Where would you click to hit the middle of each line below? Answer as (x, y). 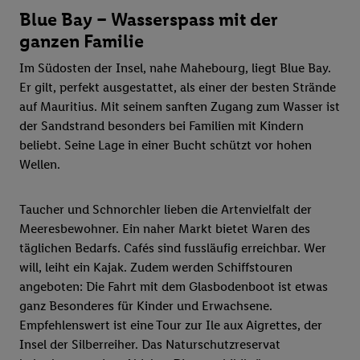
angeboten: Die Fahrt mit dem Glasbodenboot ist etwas (174, 287)
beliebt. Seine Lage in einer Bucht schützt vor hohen (166, 145)
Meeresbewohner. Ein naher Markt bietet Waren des (165, 229)
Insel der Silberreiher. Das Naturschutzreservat (150, 345)
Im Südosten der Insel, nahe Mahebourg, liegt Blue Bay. (175, 68)
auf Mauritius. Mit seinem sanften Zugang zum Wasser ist (180, 107)
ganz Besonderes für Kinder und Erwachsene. (146, 306)
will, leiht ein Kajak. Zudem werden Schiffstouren (156, 268)
